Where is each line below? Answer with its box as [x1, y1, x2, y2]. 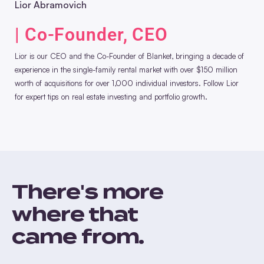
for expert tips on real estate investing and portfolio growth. [15, 91, 207, 101]
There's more [12, 179, 164, 203]
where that [12, 202, 138, 226]
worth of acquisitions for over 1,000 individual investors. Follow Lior [15, 78, 239, 88]
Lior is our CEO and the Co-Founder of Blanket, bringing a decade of [15, 51, 244, 61]
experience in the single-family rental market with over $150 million [15, 64, 237, 74]
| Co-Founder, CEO [15, 24, 168, 45]
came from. [12, 224, 144, 248]
